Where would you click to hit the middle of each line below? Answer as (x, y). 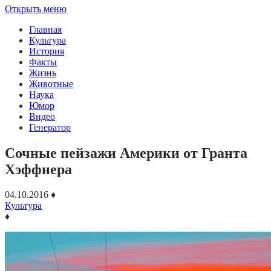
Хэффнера (38, 169)
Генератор (50, 127)
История (47, 51)
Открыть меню (36, 8)
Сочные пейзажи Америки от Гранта (126, 153)
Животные (51, 83)
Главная (45, 29)
